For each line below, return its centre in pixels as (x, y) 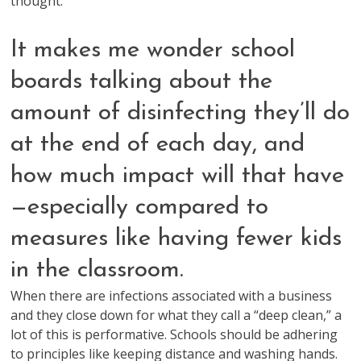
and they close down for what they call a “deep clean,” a (176, 315)
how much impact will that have (178, 176)
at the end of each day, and (158, 145)
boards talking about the (142, 82)
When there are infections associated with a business (172, 296)
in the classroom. (98, 270)
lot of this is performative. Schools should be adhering (174, 334)
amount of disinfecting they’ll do (180, 113)
